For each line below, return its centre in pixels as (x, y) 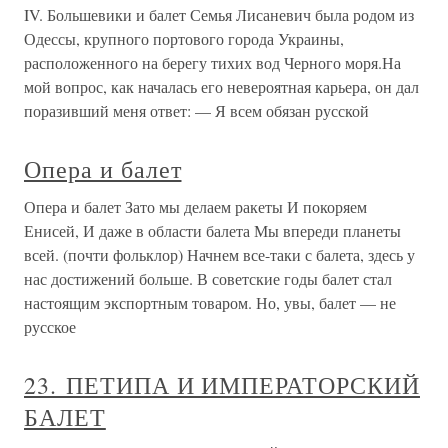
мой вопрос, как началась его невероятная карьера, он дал (221, 86)
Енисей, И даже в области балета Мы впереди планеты (212, 230)
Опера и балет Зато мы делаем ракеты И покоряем (195, 206)
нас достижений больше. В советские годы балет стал (208, 278)
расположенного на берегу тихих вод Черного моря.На (212, 62)
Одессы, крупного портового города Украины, (184, 38)
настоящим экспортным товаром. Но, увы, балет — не (210, 302)
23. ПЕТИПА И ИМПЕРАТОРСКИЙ (222, 384)
